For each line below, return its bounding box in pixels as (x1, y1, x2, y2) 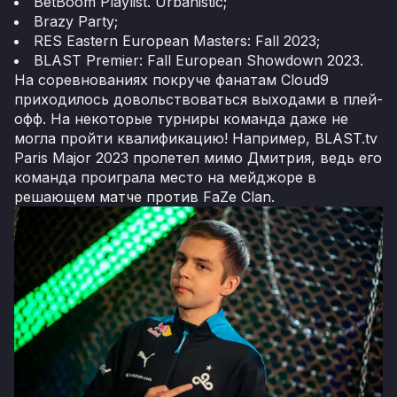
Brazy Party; (34, 12, 118, 30)
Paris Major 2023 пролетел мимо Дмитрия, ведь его (14, 148, 382, 167)
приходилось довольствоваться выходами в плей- (14, 90, 383, 108)
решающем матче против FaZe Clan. (14, 187, 279, 206)
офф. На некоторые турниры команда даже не (14, 109, 348, 128)
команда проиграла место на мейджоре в (14, 167, 316, 186)
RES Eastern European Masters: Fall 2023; (34, 31, 320, 50)
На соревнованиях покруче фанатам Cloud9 (14, 70, 329, 89)
